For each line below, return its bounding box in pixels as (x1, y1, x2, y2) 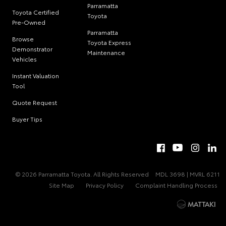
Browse (12, 34, 34, 43)
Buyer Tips (12, 114, 42, 123)
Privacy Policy (86, 180, 124, 189)
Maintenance (87, 47, 126, 56)
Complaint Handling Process (135, 180, 217, 189)
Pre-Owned (12, 17, 45, 26)
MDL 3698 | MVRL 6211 (155, 169, 220, 178)
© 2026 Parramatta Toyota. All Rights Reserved (16, 169, 149, 178)
